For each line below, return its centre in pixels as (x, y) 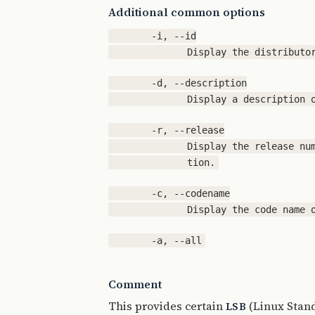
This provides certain (167, 306)
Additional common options (187, 12)
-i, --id (154, 36)
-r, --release (168, 130)
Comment (135, 284)
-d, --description (180, 83)
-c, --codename (171, 193)
